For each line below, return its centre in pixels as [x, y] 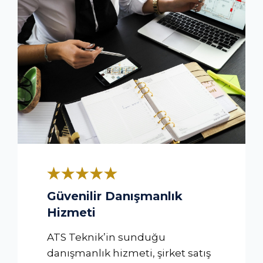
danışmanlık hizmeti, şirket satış [129, 253]
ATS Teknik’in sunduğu [106, 237]
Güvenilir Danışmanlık [115, 196]
